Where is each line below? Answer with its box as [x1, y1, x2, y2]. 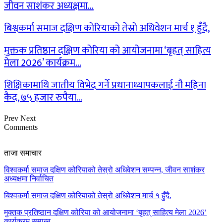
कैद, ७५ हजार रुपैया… [4, 89, 82, 107]
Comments [4, 123, 38, 132]
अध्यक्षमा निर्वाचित [4, 174, 54, 183]
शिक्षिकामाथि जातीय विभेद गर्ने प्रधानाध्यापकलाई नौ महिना [4, 77, 206, 94]
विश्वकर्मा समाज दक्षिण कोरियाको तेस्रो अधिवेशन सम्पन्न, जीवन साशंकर [4, 166, 205, 174]
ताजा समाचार [4, 149, 42, 158]
